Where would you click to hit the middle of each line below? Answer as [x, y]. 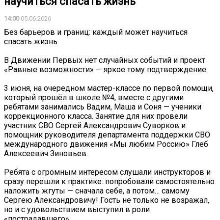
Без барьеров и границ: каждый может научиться [96, 32]
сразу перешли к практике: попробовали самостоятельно [109, 181]
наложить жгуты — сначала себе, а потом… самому [97, 191]
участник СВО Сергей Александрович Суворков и [95, 125]
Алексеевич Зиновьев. [46, 153]
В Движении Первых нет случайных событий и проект [105, 60]
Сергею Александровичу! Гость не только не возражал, [107, 200]
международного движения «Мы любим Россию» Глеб [106, 144]
